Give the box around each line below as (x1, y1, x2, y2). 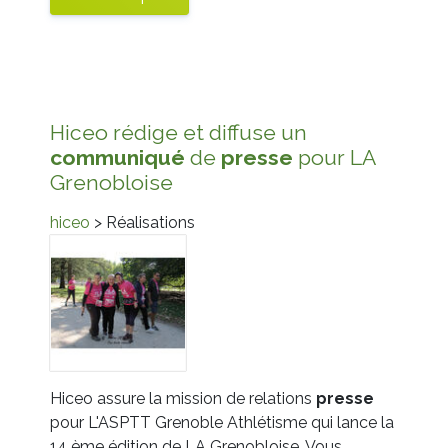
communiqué (50, 144, 185, 170)
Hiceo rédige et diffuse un (50, 119, 307, 145)
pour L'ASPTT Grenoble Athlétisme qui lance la (50, 412, 394, 432)
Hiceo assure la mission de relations (50, 388, 316, 408)
